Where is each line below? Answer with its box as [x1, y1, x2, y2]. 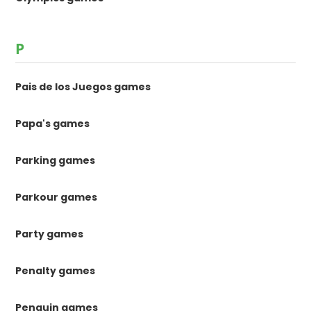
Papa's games [15, 117, 90, 131]
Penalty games [15, 264, 96, 278]
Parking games [15, 153, 96, 167]
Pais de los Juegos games [15, 80, 151, 94]
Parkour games [15, 190, 98, 204]
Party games [15, 227, 84, 241]
